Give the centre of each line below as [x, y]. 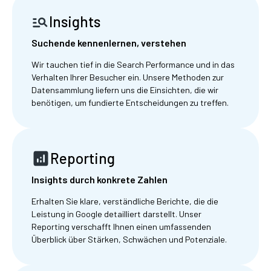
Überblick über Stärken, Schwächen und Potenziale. [129, 239]
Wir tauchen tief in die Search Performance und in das [133, 64]
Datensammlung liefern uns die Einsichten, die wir [125, 90]
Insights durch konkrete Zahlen [100, 179]
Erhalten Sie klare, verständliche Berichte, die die [125, 201]
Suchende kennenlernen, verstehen [109, 43]
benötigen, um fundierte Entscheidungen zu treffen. [130, 102]
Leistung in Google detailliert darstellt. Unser [116, 214]
